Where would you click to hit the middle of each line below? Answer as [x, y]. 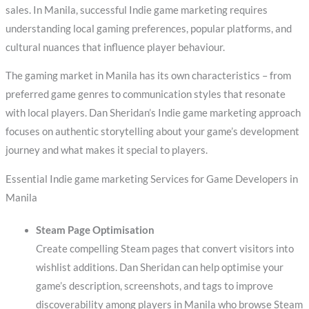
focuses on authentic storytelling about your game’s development [152, 132]
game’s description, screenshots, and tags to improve [154, 286]
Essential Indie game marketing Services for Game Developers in [151, 179]
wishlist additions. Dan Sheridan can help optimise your [159, 268]
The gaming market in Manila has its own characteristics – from [148, 76]
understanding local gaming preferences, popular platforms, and [148, 28]
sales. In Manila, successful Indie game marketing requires [136, 10]
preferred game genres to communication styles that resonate [145, 94]
